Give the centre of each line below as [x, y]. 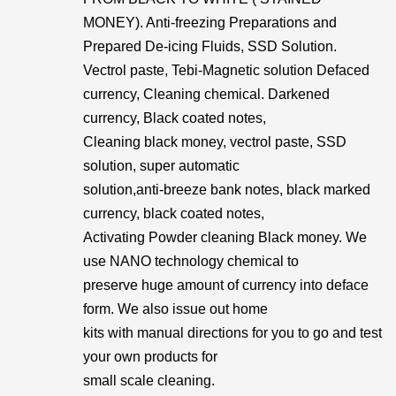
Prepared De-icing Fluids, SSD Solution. [210, 46]
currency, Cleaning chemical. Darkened [206, 94]
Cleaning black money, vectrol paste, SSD [215, 142]
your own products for [150, 357]
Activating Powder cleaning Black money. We [225, 237]
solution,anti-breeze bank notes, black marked [227, 190]
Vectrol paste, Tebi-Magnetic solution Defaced [226, 70]
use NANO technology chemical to [191, 261]
